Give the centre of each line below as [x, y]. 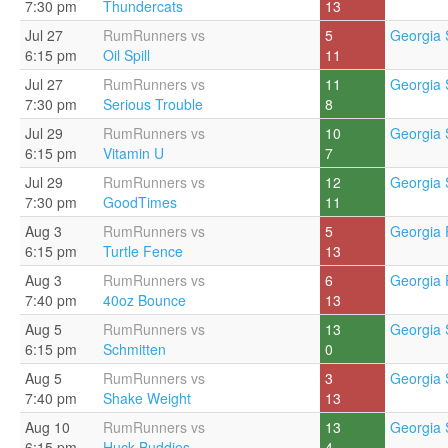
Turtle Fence [143, 251]
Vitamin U [133, 153]
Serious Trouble [153, 104]
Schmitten [134, 349]
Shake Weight [147, 398]
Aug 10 [47, 427]
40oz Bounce [144, 300]
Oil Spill [126, 55]
